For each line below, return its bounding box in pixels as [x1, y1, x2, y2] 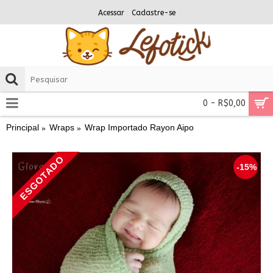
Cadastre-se [131, 9, 175, 17]
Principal [6, 122, 39, 132]
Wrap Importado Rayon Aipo [85, 122, 194, 132]
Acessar [97, 9, 124, 17]
